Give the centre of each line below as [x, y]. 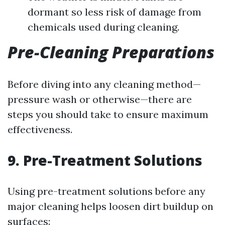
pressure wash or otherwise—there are [100, 99]
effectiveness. [40, 129]
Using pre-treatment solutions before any [106, 191]
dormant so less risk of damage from [115, 12]
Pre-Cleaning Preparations [111, 52]
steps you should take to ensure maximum [108, 114]
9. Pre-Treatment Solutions [105, 160]
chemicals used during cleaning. [103, 27]
